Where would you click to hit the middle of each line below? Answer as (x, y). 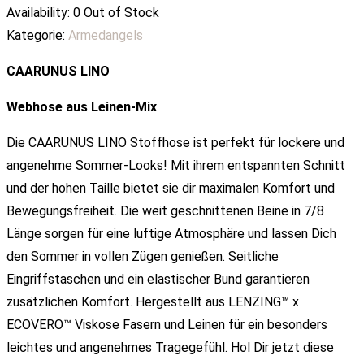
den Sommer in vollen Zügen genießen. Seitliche (143, 256)
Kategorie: (36, 35)
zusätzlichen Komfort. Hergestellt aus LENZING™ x (154, 301)
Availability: (38, 12)
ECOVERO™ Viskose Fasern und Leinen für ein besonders (167, 324)
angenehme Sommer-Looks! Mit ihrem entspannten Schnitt (176, 165)
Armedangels (106, 35)
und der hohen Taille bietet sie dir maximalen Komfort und (171, 188)
